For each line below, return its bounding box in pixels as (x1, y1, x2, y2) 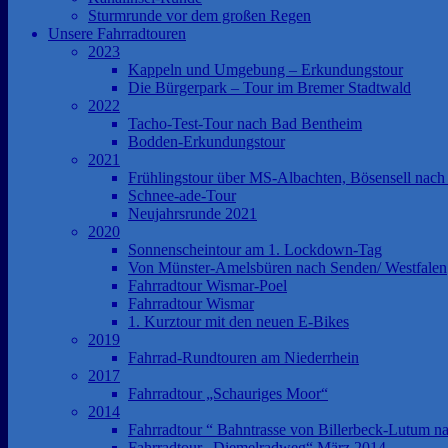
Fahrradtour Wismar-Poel (128, 276, 287, 294)
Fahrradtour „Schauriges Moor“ (128, 384, 328, 402)
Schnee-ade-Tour (128, 186, 236, 204)
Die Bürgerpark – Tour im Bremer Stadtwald (128, 78, 411, 96)
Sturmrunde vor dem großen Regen (88, 6, 311, 24)
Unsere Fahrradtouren (48, 24, 186, 42)
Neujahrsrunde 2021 (128, 204, 257, 222)
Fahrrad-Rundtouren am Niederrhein (128, 348, 359, 366)
